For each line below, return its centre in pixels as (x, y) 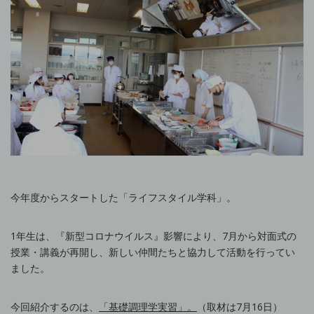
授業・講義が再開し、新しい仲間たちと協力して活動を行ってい (153, 252)
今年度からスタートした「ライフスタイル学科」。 (123, 198)
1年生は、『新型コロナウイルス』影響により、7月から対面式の (153, 236)
